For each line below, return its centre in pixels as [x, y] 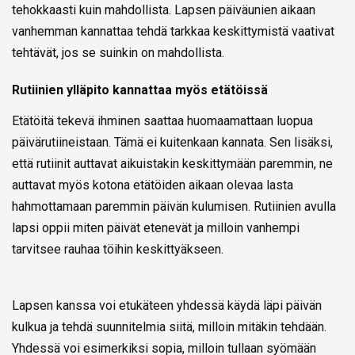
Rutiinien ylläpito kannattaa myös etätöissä [140, 90]
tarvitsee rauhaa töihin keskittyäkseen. [118, 249]
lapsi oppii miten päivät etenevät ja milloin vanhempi [156, 227]
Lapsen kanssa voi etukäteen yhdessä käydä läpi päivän [167, 305]
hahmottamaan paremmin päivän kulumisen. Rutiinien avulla [174, 206]
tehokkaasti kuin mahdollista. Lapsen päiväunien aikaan [164, 10]
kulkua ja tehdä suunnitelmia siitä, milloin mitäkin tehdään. [169, 326]
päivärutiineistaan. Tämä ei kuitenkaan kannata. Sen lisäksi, [172, 142]
